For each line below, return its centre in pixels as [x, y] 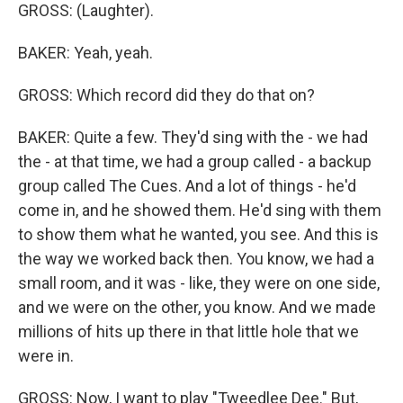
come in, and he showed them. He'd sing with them [200, 210]
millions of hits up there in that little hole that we [188, 331]
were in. [46, 356]
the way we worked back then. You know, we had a [196, 259]
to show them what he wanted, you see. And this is [198, 234]
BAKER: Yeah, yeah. [85, 53]
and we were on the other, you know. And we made [197, 307]
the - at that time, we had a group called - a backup [195, 161]
